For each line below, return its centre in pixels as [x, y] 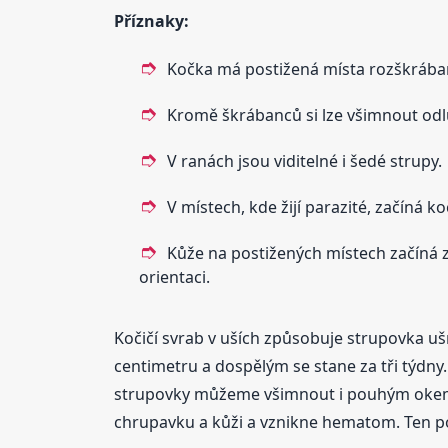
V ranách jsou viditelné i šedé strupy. [304, 160]
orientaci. [174, 276]
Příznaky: [151, 20]
